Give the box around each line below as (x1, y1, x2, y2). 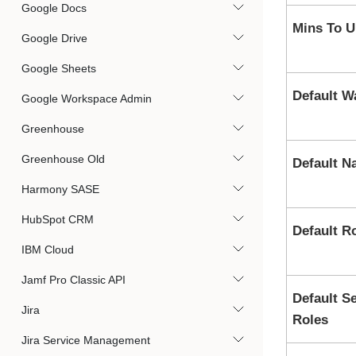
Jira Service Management (21, 334, 150, 346)
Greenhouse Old (21, 153, 105, 165)
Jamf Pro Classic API (21, 273, 126, 286)
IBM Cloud (21, 243, 74, 256)
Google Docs (21, 2, 87, 14)
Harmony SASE (21, 183, 99, 195)
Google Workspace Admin (21, 92, 152, 105)
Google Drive (21, 32, 87, 44)
